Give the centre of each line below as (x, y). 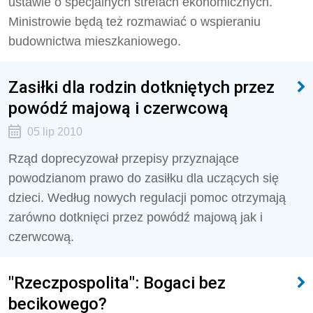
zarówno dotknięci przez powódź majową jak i (136, 217)
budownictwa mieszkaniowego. (95, 41)
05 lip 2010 (54, 132)
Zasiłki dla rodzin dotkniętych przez (141, 87)
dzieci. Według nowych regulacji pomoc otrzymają (147, 198)
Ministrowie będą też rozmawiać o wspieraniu (134, 22)
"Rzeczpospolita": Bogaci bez (117, 283)
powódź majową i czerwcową (118, 108)
